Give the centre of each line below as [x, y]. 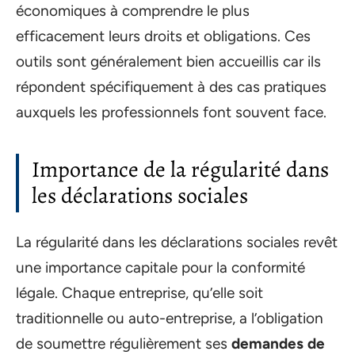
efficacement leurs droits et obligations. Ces [163, 36]
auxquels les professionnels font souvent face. [171, 112]
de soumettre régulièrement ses [124, 344]
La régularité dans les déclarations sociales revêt [177, 242]
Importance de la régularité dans [180, 169]
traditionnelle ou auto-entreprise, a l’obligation [170, 318]
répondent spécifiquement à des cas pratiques [171, 86]
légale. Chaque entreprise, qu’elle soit [139, 293]
